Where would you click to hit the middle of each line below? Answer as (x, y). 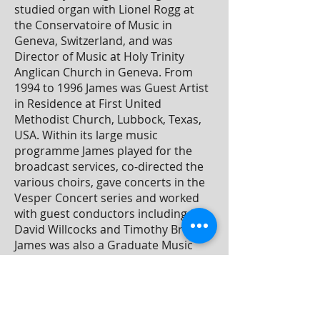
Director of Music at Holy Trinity (99, 56)
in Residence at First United (88, 104)
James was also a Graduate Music (104, 245)
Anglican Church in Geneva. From (104, 72)
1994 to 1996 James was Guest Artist (111, 88)
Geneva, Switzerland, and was (94, 41)
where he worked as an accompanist (112, 276)
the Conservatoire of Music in (93, 25)
